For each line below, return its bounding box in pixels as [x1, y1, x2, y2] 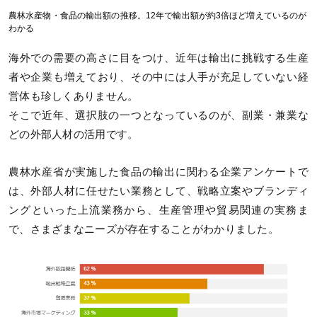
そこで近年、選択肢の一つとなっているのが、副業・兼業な [8, 109, 309, 121]
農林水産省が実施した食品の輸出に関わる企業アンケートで [8, 166, 309, 178]
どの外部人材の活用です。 [8, 128, 139, 140]
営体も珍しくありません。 [8, 90, 139, 102]
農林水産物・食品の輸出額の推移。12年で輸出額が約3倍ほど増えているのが [8, 10, 307, 21]
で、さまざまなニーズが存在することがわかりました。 [8, 224, 279, 236]
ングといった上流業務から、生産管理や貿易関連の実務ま [8, 204, 309, 217]
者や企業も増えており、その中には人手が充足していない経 [8, 71, 309, 83]
